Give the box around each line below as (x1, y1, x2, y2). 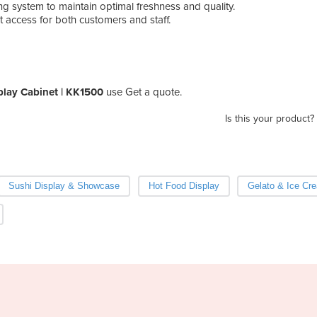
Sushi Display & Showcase (8, 180, 120, 191)
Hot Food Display (148, 180, 219, 191)
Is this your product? (225, 112, 314, 125)
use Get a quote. (106, 85, 182, 98)
